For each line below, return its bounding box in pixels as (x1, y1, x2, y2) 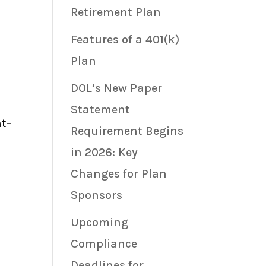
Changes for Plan (71, 166, 167, 180)
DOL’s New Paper (71, 81, 163, 95)
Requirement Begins (71, 123, 184, 138)
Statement (71, 102, 131, 116)
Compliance (71, 236, 138, 251)
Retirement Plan (71, 5, 161, 19)
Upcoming (71, 215, 129, 229)
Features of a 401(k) (71, 32, 180, 46)
